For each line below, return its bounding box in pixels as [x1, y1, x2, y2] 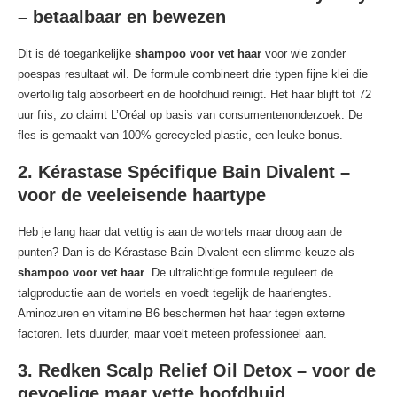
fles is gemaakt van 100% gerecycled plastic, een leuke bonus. [18, 128, 343, 143]
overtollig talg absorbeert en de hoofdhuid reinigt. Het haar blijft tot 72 [18, 88, 371, 102]
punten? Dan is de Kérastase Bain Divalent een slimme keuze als [18, 245, 354, 260]
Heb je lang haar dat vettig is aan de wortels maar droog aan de [18, 225, 342, 239]
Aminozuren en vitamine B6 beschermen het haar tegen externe [18, 307, 345, 321]
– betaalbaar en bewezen [18, 7, 226, 27]
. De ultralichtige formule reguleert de [144, 266, 333, 280]
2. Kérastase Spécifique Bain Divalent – [18, 162, 350, 183]
